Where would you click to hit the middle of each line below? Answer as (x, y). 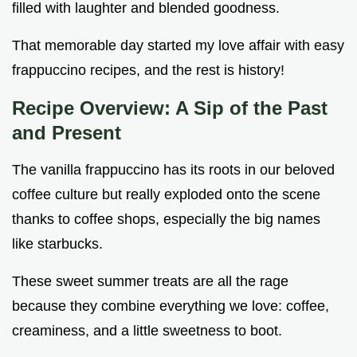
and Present (67, 133)
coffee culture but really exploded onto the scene (166, 195)
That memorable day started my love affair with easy (178, 46)
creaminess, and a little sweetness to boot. (147, 331)
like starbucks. (57, 244)
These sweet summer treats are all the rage (150, 282)
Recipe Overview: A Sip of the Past (170, 108)
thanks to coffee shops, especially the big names (166, 220)
